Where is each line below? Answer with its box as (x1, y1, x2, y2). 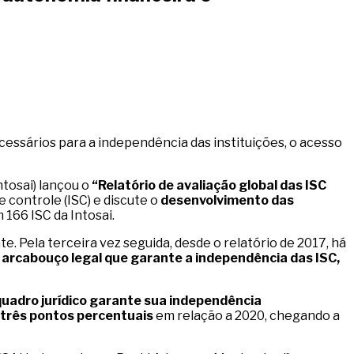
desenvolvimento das (160, 193, 294, 209)
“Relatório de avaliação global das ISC (92, 178, 326, 194)
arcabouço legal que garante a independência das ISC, (2, 250, 340, 266)
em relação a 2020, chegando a (153, 308, 340, 324)
